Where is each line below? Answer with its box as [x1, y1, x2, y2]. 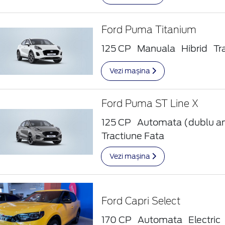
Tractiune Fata [101, 131, 165, 142]
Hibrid [181, 43, 208, 54]
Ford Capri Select [101, 196, 181, 206]
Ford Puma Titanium [101, 25, 197, 35]
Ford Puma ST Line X [101, 99, 199, 109]
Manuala [137, 43, 176, 54]
